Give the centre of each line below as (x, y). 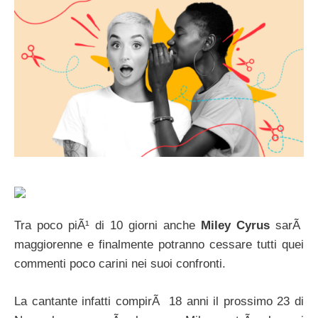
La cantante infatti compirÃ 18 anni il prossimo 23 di (159, 301)
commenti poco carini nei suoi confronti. (120, 264)
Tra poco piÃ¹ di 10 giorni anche (108, 226)
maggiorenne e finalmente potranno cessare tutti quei (159, 245)
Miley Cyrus (235, 226)
